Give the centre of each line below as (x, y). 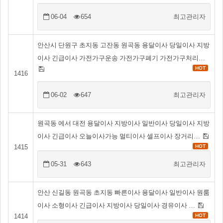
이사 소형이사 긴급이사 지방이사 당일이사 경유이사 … (117, 205)
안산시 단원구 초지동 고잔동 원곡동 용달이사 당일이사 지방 (123, 45)
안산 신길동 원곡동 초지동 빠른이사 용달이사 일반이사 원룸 (123, 192)
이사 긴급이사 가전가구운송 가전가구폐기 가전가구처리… (121, 58)
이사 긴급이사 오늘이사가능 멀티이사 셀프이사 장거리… (119, 136)
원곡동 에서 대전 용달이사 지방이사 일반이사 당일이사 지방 (123, 123)
